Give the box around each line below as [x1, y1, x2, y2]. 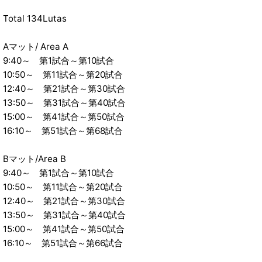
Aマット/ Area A [3, 41, 68, 53]
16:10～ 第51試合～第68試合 [3, 125, 123, 137]
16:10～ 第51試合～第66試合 [3, 237, 123, 249]
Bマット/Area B [3, 153, 66, 165]
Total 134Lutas [3, 13, 67, 25]
